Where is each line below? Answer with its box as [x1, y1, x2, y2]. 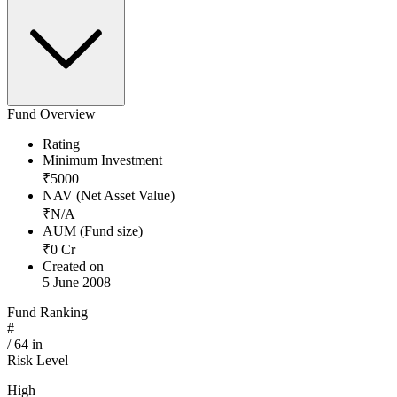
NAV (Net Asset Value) [43, 188, 175, 204]
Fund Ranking [7, 305, 88, 321]
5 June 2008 [43, 275, 111, 291]
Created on [43, 259, 104, 275]
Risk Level [7, 353, 68, 369]
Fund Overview [7, 106, 96, 122]
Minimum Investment [43, 152, 162, 168]
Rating [43, 136, 80, 152]
